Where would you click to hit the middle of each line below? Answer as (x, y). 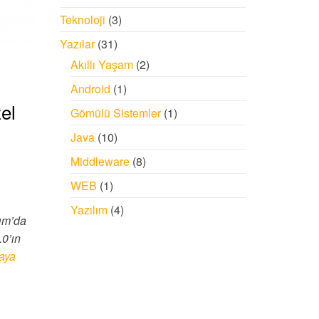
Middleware (100, 161)
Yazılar (77, 44)
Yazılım (89, 210)
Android (90, 89)
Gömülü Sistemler (115, 113)
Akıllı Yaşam (101, 64)
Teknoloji (82, 20)
